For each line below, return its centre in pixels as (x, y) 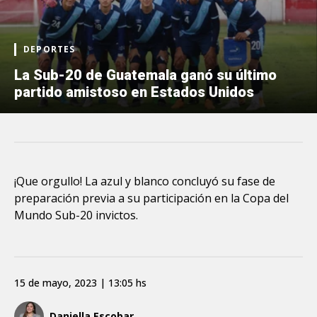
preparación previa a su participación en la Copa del (151, 198)
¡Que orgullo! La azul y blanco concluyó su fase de (145, 181)
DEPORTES (50, 49)
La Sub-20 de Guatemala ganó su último (145, 75)
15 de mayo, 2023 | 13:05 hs (80, 282)
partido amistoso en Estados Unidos (134, 92)
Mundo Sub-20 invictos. (76, 215)
